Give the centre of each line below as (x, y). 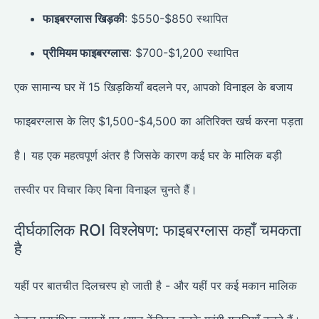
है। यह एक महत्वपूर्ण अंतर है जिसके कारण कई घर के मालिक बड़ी (148, 156)
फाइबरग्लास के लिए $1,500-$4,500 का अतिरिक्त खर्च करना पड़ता (159, 121)
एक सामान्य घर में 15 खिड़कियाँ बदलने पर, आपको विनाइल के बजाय (153, 87)
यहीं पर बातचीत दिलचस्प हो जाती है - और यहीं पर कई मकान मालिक (156, 286)
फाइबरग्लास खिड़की (84, 19)
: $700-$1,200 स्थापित (184, 53)
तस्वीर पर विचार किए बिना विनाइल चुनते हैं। (106, 190)
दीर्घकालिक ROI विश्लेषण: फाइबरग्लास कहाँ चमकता (158, 230)
